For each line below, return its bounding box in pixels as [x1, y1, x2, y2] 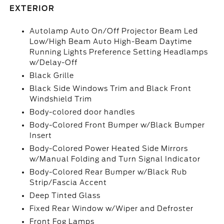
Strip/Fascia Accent [29, 178, 107, 186]
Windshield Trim [29, 95, 92, 103]
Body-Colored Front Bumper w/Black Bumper [29, 121, 205, 129]
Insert [29, 131, 52, 139]
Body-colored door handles [29, 108, 135, 116]
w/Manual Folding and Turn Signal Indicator [29, 155, 201, 163]
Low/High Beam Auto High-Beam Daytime [29, 37, 192, 45]
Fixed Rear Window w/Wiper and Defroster [29, 204, 194, 212]
